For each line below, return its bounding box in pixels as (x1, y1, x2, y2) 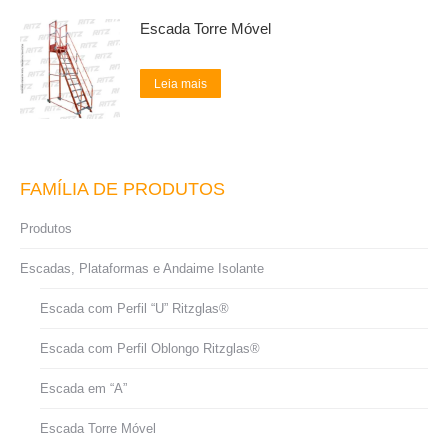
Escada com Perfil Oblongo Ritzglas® (40, 341, 260, 356)
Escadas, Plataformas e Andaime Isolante (20, 261, 264, 276)
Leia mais (154, 77, 207, 91)
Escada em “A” (40, 381, 127, 396)
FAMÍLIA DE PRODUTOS (20, 179, 225, 199)
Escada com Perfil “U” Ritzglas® (40, 301, 229, 316)
